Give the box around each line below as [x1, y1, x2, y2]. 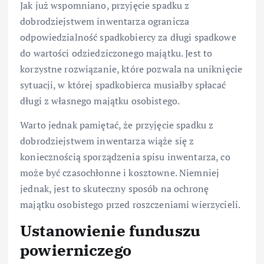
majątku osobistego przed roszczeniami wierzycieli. [20, 198, 241, 212]
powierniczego [20, 240, 131, 260]
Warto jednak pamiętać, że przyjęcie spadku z [20, 118, 214, 132]
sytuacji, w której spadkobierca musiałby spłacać [20, 78, 226, 92]
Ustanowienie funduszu [20, 220, 201, 241]
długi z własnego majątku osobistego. [20, 94, 180, 108]
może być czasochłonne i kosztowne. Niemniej [20, 166, 220, 180]
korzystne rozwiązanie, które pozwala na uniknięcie [20, 62, 243, 76]
